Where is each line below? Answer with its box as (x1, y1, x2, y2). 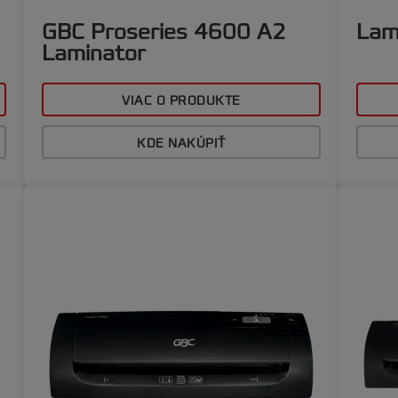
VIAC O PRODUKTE (122, 92, 241, 109)
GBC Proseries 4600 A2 (42, 18, 287, 46)
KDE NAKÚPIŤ (137, 135, 226, 152)
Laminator (42, 39, 147, 68)
